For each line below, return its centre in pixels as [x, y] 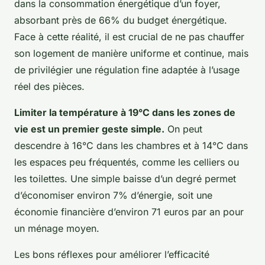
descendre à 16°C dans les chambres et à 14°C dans [131, 145]
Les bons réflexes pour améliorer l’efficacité [112, 254]
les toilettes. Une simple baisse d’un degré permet [125, 178]
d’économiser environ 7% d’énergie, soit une [113, 195]
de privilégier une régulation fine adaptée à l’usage [127, 70]
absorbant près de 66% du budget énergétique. [121, 20]
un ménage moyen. [57, 228]
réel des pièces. [49, 86]
